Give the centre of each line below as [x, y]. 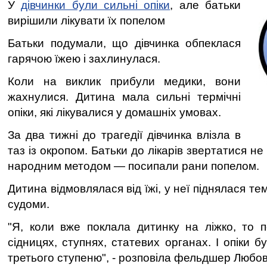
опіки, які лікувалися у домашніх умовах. [114, 112]
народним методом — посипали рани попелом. [133, 166]
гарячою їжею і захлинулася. [84, 59]
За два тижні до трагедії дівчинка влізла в [124, 135]
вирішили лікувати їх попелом [86, 21]
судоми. [29, 204]
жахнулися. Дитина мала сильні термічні [124, 97]
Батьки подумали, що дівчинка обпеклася [124, 43]
